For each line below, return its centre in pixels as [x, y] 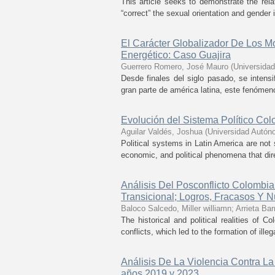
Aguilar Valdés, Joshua [162, 132]
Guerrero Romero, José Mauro [175, 67]
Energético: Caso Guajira [176, 55]
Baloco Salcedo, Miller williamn [176, 208]
